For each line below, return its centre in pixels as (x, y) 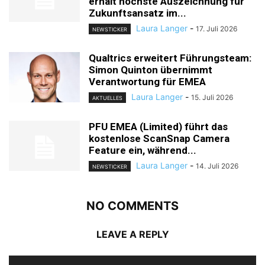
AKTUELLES (107, 98)
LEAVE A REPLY (132, 235)
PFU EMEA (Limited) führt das (158, 126)
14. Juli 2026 (217, 166)
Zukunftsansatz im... (138, 13)
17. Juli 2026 (216, 28)
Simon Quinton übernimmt (151, 70)
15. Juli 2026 (212, 97)
